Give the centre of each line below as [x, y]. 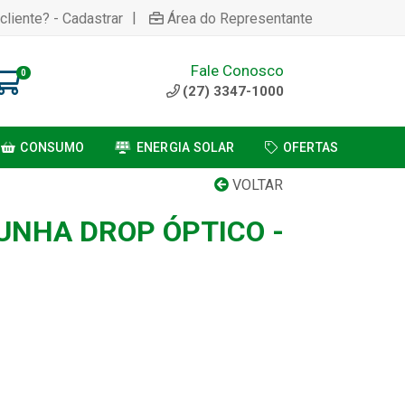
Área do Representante [240, 18]
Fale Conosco [237, 70]
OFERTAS [311, 147]
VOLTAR [256, 185]
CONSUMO [52, 147]
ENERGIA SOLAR [185, 147]
